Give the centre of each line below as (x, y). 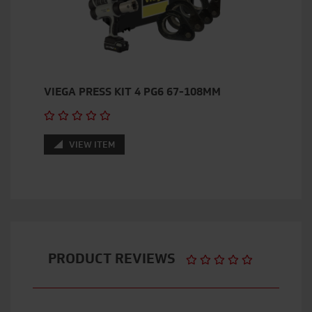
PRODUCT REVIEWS (117, 259)
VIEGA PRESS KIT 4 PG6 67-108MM (132, 92)
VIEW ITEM (91, 145)
